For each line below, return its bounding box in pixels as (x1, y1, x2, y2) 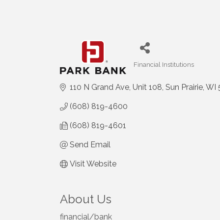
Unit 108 (133, 82, 162, 92)
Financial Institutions (134, 60, 194, 69)
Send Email (70, 140, 110, 150)
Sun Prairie (165, 82, 203, 92)
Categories (133, 67, 167, 75)
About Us (60, 192, 111, 207)
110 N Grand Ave (70, 82, 129, 92)
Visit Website (70, 159, 116, 169)
